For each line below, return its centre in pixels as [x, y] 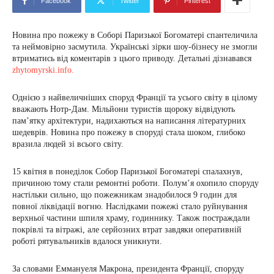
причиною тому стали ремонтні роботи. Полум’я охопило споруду [135, 183]
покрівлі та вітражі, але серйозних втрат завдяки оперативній [127, 230]
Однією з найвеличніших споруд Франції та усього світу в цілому [135, 98]
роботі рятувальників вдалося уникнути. [87, 241]
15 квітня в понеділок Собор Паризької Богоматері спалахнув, [128, 172]
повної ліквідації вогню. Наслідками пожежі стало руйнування [130, 206]
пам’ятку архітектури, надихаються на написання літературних [129, 121]
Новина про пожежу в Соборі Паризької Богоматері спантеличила [135, 35]
